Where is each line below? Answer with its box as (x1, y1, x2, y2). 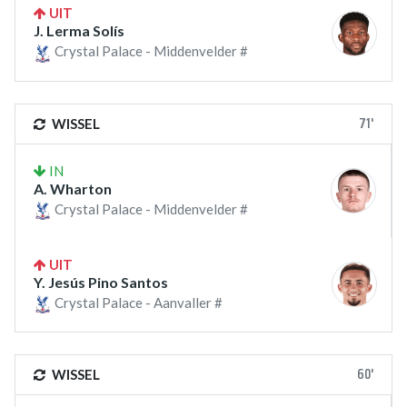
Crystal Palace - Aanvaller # (52, 293, 223, 311)
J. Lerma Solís (34, 22, 124, 40)
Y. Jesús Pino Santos (34, 273, 168, 291)
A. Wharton (34, 179, 112, 197)
